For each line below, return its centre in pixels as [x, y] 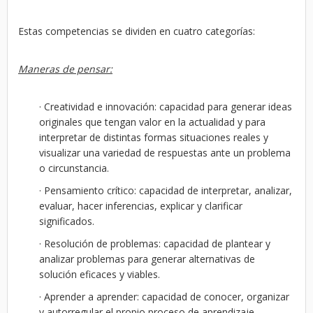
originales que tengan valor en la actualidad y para [152, 122]
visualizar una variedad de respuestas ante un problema [165, 153]
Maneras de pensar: [65, 69]
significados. [67, 221]
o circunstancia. [74, 168]
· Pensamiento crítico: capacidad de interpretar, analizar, [166, 190]
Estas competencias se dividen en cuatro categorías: [137, 31]
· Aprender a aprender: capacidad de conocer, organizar [164, 297]
